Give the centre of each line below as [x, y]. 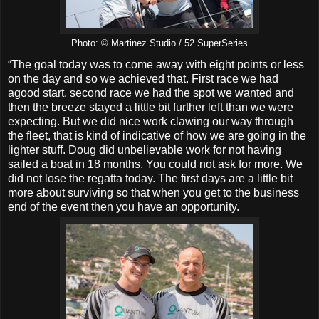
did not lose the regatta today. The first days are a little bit [150, 178]
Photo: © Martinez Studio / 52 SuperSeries [159, 43]
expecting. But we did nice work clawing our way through [151, 121]
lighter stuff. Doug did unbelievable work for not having [145, 150]
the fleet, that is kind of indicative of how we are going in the [157, 135]
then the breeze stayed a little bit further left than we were [151, 107]
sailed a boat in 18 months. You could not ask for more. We [155, 164]
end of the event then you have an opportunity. [124, 206]
